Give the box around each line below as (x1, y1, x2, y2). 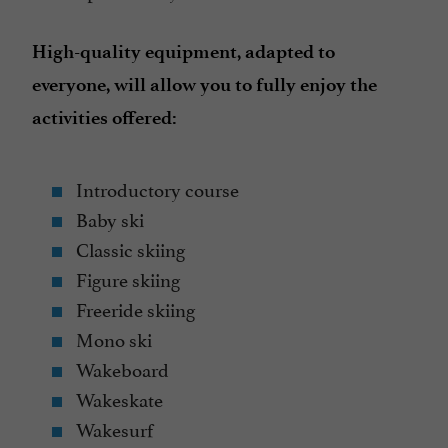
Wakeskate (72, 384, 163, 413)
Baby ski (72, 204, 144, 233)
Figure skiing (72, 264, 180, 293)
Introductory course (72, 174, 239, 203)
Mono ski (72, 324, 152, 353)
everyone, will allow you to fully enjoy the (32, 73, 377, 97)
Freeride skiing (72, 294, 195, 323)
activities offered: (32, 106, 177, 130)
